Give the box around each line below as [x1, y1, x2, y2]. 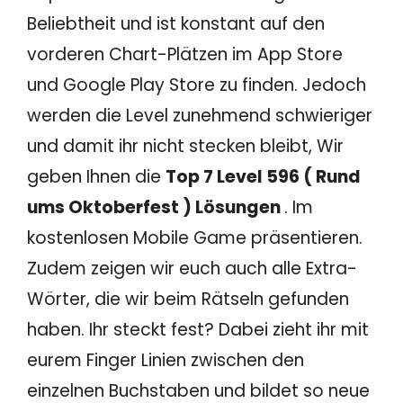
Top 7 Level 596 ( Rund [166, 164, 361, 189]
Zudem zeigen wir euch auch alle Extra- [27, 255, 357, 281]
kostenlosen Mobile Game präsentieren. [27, 225, 363, 250]
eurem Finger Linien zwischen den [27, 347, 304, 372]
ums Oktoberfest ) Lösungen [27, 194, 284, 219]
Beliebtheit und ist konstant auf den [27, 11, 325, 36]
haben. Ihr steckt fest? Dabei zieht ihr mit [27, 317, 369, 342]
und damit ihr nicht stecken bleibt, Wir [27, 133, 344, 158]
